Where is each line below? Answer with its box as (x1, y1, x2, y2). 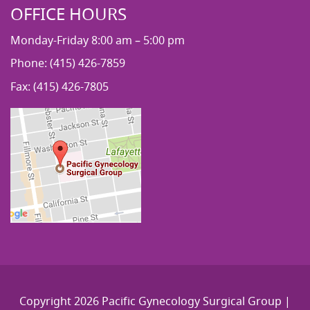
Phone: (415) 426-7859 (10, 55, 125, 71)
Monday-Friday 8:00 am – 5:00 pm (10, 33, 185, 48)
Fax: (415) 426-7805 (10, 78, 109, 94)
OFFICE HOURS (10, 3, 127, 26)
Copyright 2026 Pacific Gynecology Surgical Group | (19, 293, 291, 309)
